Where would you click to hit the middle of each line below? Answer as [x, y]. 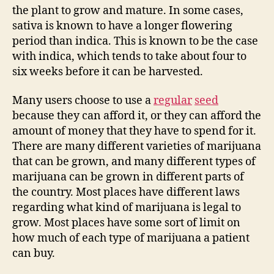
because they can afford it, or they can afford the [137, 116]
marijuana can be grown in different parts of [128, 177]
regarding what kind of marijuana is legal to [127, 208]
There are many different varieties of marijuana [137, 146]
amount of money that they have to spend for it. [134, 131]
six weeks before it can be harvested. [108, 72]
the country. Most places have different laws [126, 192]
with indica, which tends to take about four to [129, 56]
